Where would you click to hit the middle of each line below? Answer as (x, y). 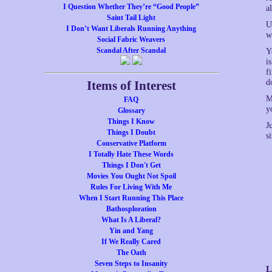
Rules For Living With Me (131, 187)
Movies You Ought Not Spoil (131, 176)
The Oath (131, 253)
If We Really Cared (131, 242)
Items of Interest (131, 86)
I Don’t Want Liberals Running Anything (131, 29)
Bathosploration (131, 209)
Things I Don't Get (131, 165)
